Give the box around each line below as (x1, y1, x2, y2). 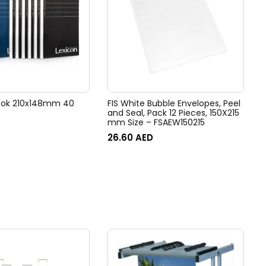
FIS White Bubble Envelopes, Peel (107, 97, 240, 109)
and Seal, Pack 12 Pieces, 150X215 (107, 107, 239, 119)
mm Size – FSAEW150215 (107, 116, 205, 128)
